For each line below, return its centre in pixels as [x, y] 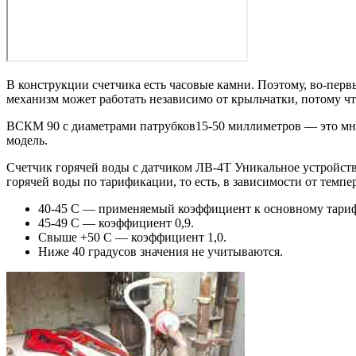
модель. [27, 140]
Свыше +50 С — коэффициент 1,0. [132, 237]
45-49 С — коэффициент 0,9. [116, 222]
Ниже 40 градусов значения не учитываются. [161, 251]
